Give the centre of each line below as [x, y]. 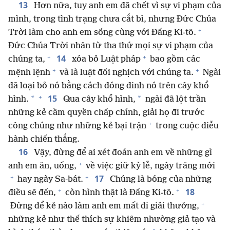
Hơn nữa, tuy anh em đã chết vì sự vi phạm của [127, 6]
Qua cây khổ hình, [98, 100]
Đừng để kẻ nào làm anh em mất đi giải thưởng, [104, 206]
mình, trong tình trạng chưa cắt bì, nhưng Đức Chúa [112, 20]
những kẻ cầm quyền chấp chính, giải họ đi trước [107, 113]
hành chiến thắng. [44, 140]
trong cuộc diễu [186, 126]
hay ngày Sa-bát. [49, 180]
